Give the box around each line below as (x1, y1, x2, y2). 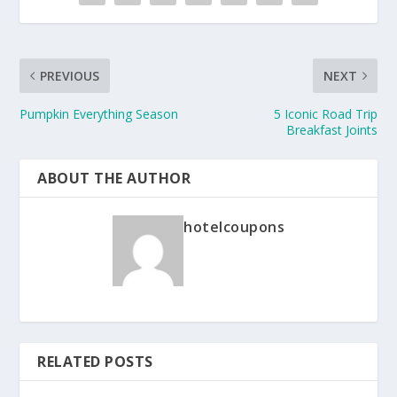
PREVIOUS (40, 66, 100, 84)
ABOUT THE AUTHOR (37, 167, 191, 188)
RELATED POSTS (37, 351, 153, 371)
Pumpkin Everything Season (19, 105, 179, 122)
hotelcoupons (183, 216, 284, 237)
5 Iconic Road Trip (273, 105, 378, 122)
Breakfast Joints (285, 121, 378, 138)
